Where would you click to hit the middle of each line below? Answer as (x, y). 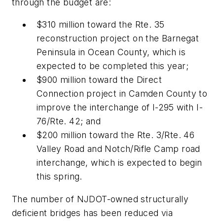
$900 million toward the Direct (99, 80)
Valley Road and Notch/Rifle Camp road (118, 149)
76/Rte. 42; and (69, 121)
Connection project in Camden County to (122, 94)
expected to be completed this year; (112, 66)
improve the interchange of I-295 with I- (120, 108)
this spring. (59, 177)
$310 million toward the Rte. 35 (101, 25)
